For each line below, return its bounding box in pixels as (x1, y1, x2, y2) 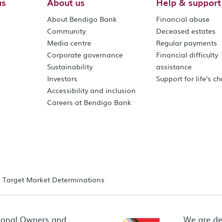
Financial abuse (156, 13, 210, 24)
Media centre (47, 37, 92, 48)
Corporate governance (47, 49, 123, 59)
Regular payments (156, 37, 218, 48)
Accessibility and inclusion (47, 85, 136, 95)
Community (47, 25, 86, 36)
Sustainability (47, 61, 93, 71)
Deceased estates (156, 25, 216, 36)
